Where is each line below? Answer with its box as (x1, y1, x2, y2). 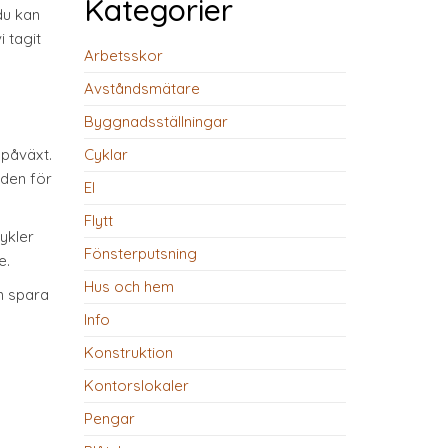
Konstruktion (83, 343, 173, 362)
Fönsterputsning (83, 244, 197, 263)
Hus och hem (83, 277, 174, 296)
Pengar (83, 409, 135, 428)
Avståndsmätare (83, 79, 200, 98)
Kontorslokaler (83, 376, 189, 395)
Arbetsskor (83, 46, 163, 65)
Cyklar (83, 145, 128, 164)
